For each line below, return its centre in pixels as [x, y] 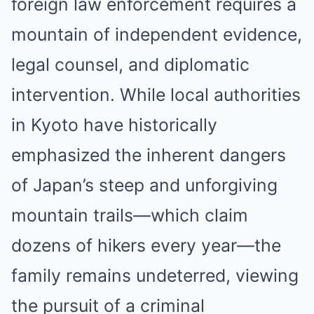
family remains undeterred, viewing [155, 275]
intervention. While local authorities [156, 94]
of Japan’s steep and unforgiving [144, 185]
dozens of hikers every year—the [146, 245]
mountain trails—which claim [130, 215]
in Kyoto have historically [114, 124]
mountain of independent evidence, [157, 34]
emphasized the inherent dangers [149, 155]
